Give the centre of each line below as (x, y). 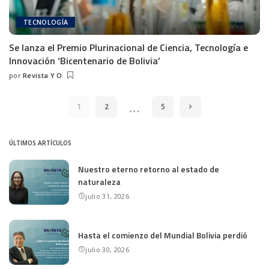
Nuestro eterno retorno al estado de (149, 169)
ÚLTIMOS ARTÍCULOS (40, 143)
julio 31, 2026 (107, 196)
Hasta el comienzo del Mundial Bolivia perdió (163, 235)
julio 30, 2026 (107, 250)
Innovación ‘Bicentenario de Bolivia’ (85, 60)
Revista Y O (42, 75)
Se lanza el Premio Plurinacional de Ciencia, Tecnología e (128, 47)
